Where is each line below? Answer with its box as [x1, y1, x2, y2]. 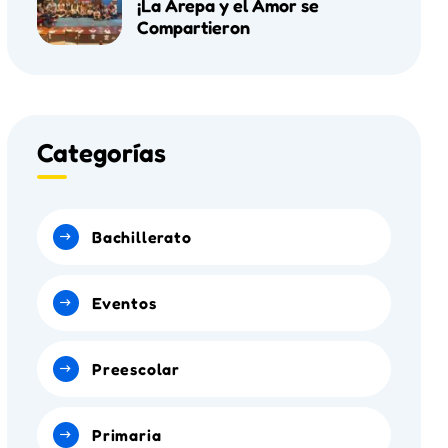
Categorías [37, 137, 166, 169]
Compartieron [137, 16, 250, 39]
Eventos [92, 293, 157, 314]
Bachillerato [92, 227, 192, 248]
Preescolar [92, 359, 180, 380]
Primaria [92, 425, 162, 446]
